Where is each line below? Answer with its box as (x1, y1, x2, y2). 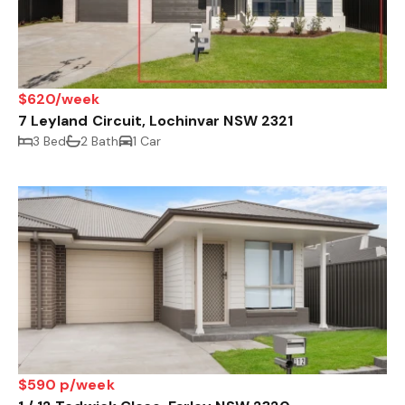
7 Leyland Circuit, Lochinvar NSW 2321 (18, 111, 293, 131)
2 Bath (80, 133, 119, 150)
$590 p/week (18, 375, 115, 395)
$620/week (18, 89, 100, 109)
